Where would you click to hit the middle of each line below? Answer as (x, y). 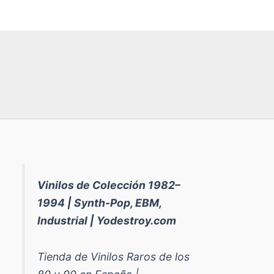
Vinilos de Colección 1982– (109, 185)
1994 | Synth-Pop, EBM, (99, 202)
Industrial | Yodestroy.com (106, 220)
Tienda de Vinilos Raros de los (113, 257)
